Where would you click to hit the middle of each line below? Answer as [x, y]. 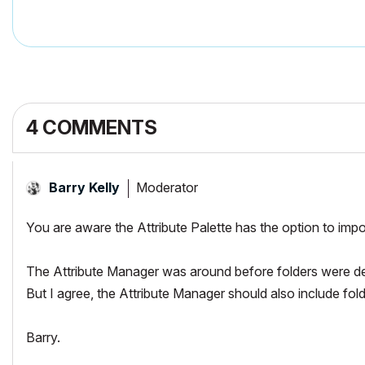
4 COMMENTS [92, 128]
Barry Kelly [84, 187]
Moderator [167, 187]
